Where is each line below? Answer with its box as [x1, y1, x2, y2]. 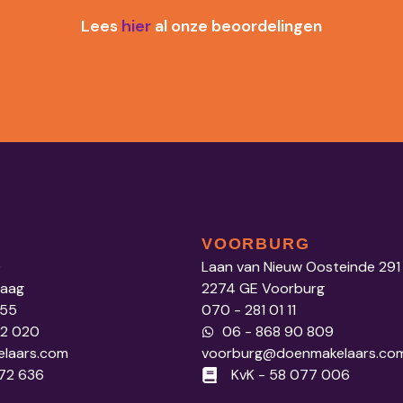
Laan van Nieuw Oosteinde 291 [201, 256, 400, 276]
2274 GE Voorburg [201, 278, 325, 298]
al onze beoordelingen [151, 15, 322, 38]
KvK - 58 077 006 [230, 364, 350, 384]
